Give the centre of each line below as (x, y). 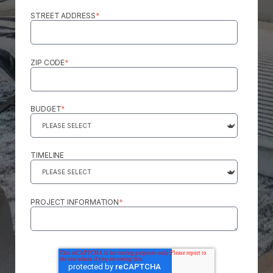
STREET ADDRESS (63, 16)
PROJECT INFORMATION (75, 202)
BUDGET (46, 109)
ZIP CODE (48, 62)
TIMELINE (48, 155)
